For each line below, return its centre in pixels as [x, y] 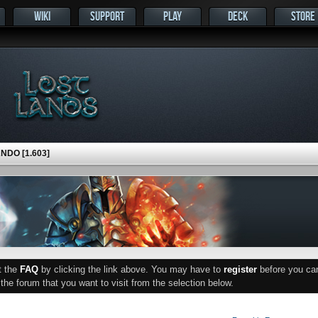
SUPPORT [107, 16]
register [240, 269]
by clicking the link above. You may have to [131, 269]
